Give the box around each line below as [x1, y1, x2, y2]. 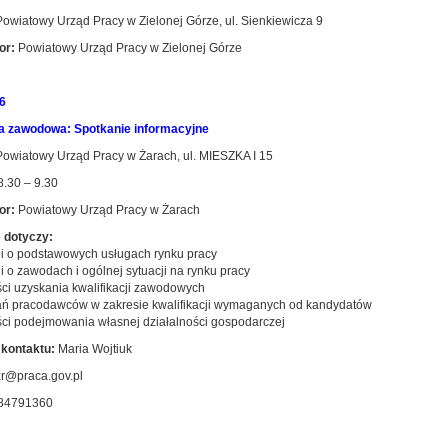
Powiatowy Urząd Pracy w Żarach [14, 203, 200, 217]
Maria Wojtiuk [54, 342, 132, 356]
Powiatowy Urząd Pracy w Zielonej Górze [14, 41, 242, 55]
